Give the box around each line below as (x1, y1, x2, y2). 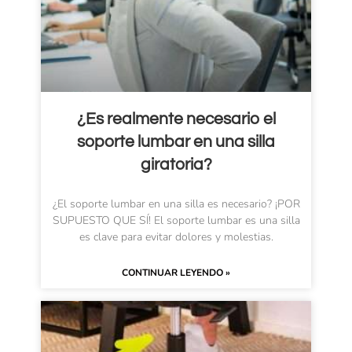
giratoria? (140, 156, 212, 174)
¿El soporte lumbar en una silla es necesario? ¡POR (52, 196, 300, 212)
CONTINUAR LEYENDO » (122, 266, 230, 280)
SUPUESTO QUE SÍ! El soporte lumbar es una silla (52, 213, 300, 229)
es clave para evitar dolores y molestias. (79, 229, 273, 245)
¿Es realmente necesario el (76, 111, 276, 128)
